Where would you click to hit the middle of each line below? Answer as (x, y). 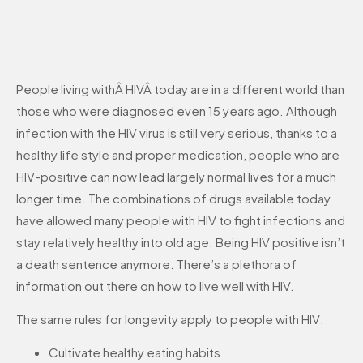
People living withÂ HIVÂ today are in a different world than (180, 88)
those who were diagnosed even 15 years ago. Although (177, 110)
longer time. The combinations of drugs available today (173, 198)
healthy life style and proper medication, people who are (178, 154)
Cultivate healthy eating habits (135, 352)
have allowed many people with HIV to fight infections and (181, 220)
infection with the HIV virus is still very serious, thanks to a (177, 132)
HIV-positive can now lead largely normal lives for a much (176, 176)
